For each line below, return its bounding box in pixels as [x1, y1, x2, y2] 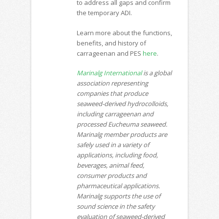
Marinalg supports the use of [76, 192, 160, 201]
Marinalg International [76, 68, 142, 78]
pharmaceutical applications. [76, 181, 160, 191]
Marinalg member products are [76, 130, 167, 139]
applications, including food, [76, 151, 158, 160]
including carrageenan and [76, 109, 153, 119]
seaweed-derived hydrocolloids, [76, 99, 168, 109]
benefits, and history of [76, 38, 146, 47]
